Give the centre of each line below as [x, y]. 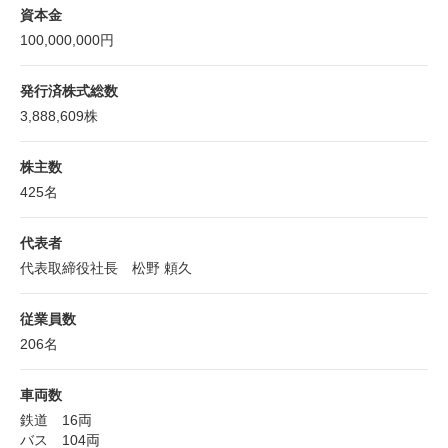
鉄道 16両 [56, 420]
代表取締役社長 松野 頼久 [106, 268]
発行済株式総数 [69, 91]
